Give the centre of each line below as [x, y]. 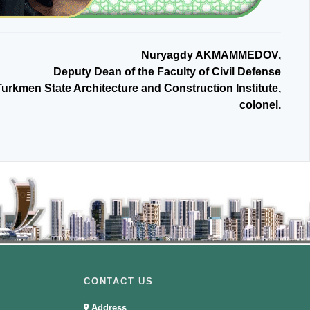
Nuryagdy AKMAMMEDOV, [211, 55]
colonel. [260, 105]
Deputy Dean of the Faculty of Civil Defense [167, 72]
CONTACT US [118, 282]
